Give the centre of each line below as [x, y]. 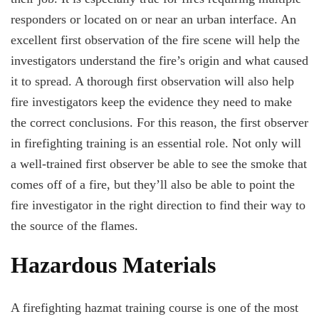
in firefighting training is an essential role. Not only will [156, 143]
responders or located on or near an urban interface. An [153, 20]
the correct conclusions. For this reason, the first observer [159, 123]
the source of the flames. [74, 226]
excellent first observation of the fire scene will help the [155, 40]
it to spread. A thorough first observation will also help [152, 82]
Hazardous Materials [113, 265]
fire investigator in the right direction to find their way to [158, 205]
